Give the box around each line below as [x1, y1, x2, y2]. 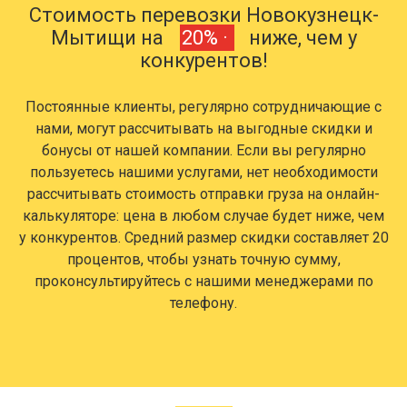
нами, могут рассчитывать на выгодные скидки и [35, 120, 372, 138]
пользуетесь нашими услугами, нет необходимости [29, 164, 378, 182]
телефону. [170, 294, 237, 313]
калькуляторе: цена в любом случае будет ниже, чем [23, 207, 384, 225]
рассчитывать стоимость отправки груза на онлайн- [27, 185, 380, 203]
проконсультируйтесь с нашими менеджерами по [34, 273, 373, 291]
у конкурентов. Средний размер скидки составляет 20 [18, 229, 389, 247]
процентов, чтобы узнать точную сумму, [66, 251, 341, 269]
